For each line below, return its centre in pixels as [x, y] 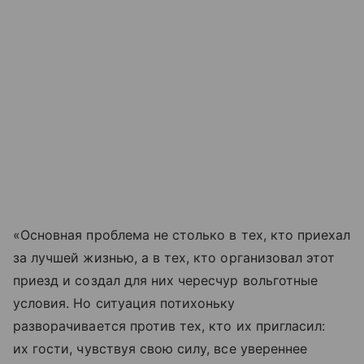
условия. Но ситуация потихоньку [124, 303]
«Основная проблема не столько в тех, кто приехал [182, 235]
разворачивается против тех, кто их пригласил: [169, 326]
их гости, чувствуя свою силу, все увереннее [160, 349]
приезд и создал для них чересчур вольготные [166, 281]
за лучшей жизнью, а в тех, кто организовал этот [174, 258]
